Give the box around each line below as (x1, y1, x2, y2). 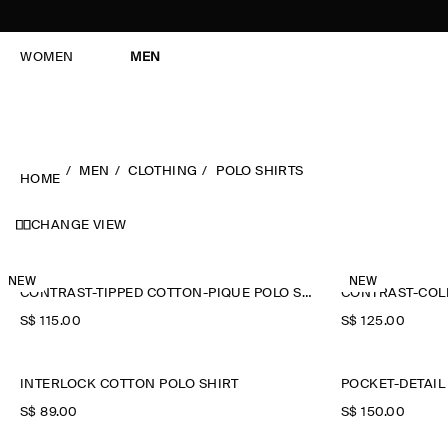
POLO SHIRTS (216, 165, 304, 178)
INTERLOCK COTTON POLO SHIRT (20, 378, 239, 391)
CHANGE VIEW (31, 219, 127, 232)
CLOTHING (128, 165, 198, 178)
